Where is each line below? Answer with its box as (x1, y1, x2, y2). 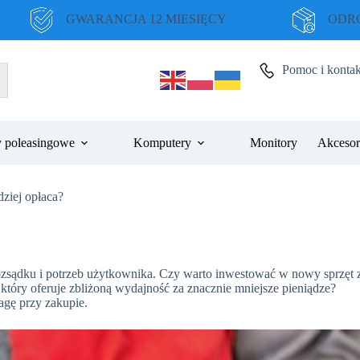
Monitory (249, 135, 297, 149)
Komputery (133, 135, 191, 149)
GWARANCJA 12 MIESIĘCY (65, 11, 227, 26)
